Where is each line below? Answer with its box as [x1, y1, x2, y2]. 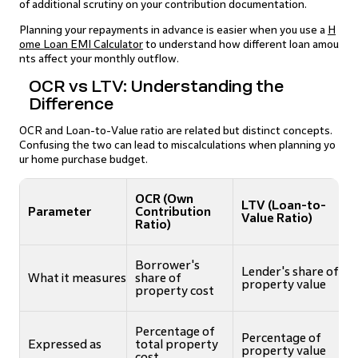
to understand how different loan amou [143, 38, 339, 50]
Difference [29, 95, 113, 113]
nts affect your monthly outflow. [19, 53, 179, 65]
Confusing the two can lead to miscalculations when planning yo [19, 139, 336, 151]
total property [135, 337, 218, 351]
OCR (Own [135, 192, 193, 205]
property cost [135, 284, 214, 297]
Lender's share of [241, 265, 339, 278]
